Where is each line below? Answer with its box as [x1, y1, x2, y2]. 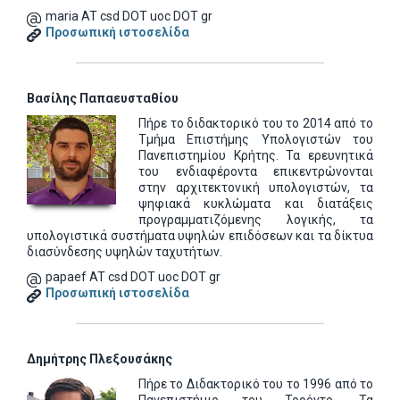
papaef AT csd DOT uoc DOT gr [46, 270, 221, 284]
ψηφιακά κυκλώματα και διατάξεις [138, 196, 373, 211]
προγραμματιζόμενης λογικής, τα [138, 212, 373, 227]
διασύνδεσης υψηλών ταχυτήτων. [27, 245, 222, 259]
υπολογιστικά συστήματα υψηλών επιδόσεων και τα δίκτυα [27, 229, 373, 243]
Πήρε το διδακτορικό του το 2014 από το [138, 116, 373, 130]
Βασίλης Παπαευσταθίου [27, 91, 179, 105]
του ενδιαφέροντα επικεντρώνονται [138, 164, 373, 179]
